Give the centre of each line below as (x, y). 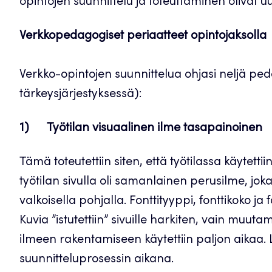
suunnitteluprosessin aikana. (97, 260)
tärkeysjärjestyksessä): (81, 95)
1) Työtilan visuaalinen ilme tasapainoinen (141, 129)
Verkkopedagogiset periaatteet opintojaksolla (143, 36)
